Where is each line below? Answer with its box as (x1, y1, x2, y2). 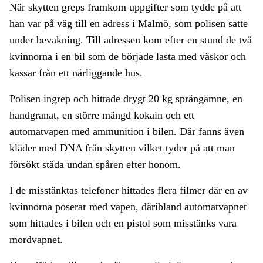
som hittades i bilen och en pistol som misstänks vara (9, 217, 237, 230)
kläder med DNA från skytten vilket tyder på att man (9, 142, 235, 154)
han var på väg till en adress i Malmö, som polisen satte (9, 18, 248, 30)
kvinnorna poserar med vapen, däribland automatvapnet (9, 201, 247, 213)
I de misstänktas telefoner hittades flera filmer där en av (9, 184, 248, 197)
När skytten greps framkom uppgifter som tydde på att (9, 1, 241, 14)
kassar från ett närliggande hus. (9, 67, 143, 79)
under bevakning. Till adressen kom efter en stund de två (9, 34, 252, 46)
